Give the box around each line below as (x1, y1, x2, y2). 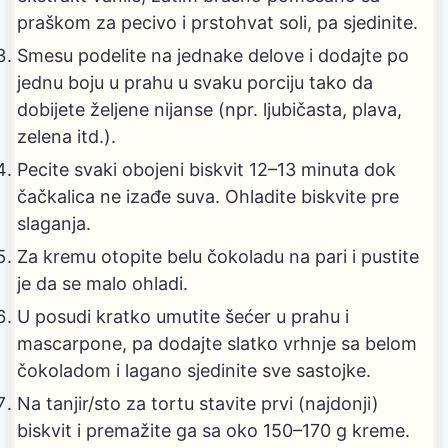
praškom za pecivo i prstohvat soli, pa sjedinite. (17, 11, 418, 33)
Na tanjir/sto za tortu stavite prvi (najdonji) (17, 393, 379, 415)
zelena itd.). (17, 125, 116, 147)
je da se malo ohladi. (17, 273, 188, 295)
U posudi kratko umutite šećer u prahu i (17, 306, 349, 328)
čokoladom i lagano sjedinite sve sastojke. (17, 360, 371, 382)
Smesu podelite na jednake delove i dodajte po (17, 44, 409, 66)
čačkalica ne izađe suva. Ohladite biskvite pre (17, 185, 399, 207)
